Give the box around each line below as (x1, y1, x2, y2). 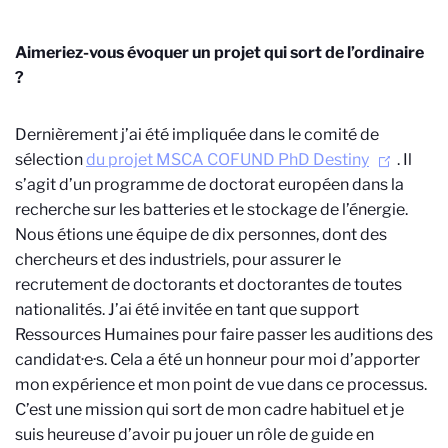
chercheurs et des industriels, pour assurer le (15, 250, 341, 270)
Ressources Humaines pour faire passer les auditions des (15, 325, 433, 345)
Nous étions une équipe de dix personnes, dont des (15, 225, 387, 245)
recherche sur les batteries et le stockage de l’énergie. (15, 200, 408, 220)
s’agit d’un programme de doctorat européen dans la (15, 175, 404, 195)
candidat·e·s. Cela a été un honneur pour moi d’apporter (15, 350, 420, 370)
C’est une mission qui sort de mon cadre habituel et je (15, 400, 404, 420)
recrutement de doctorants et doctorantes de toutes (15, 275, 402, 295)
